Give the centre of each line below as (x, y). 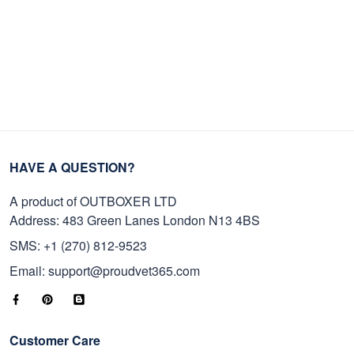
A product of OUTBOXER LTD (93, 201)
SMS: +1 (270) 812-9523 (78, 245)
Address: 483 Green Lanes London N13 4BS (135, 220)
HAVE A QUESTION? (72, 167)
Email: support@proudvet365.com (105, 271)
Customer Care (55, 340)
